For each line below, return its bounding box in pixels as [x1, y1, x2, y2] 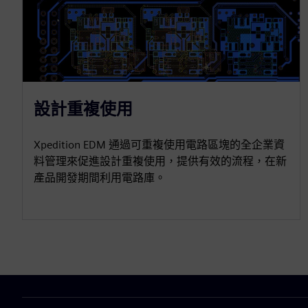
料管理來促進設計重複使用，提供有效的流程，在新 [34, 154, 287, 168]
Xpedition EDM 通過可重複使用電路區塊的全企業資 [34, 137, 285, 151]
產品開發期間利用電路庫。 [34, 170, 166, 184]
